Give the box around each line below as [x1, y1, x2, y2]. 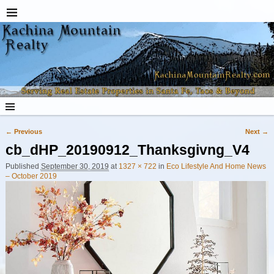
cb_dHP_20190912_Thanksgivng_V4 [5, 142, 250, 158]
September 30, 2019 [40, 162, 109, 171]
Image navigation [5, 135, 89, 147]
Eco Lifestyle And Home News [166, 162, 266, 171]
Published [5, 162, 41, 171]
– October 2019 [5, 172, 57, 181]
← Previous [5, 128, 42, 136]
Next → [245, 128, 269, 136]
